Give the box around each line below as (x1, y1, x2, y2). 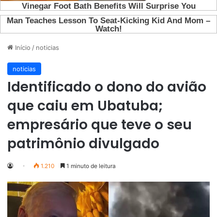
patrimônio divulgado (7, 134, 159, 154)
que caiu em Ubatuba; (7, 96, 163, 116)
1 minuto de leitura (65, 162, 116, 170)
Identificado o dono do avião (7, 77, 206, 97)
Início (13, 44, 31, 52)
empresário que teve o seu (7, 115, 192, 135)
